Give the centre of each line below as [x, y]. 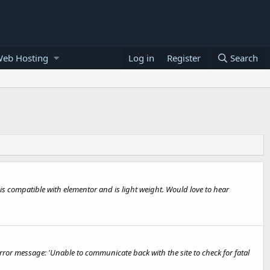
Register [184, 58]
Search [244, 58]
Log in [141, 58]
